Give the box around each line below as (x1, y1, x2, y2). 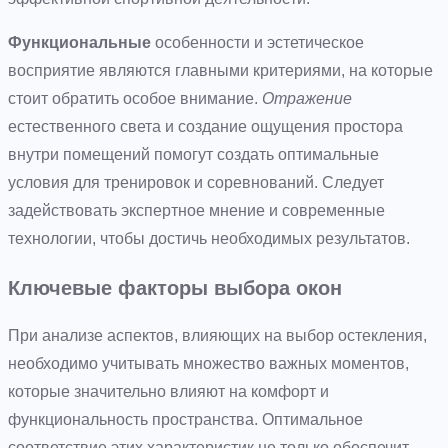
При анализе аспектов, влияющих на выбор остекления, (8, 326, 427, 344)
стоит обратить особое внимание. (8, 89, 262, 107)
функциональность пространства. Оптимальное (8, 410, 363, 428)
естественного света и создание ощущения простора (8, 117, 403, 135)
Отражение (262, 89, 352, 107)
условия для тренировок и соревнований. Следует (8, 173, 384, 191)
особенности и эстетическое (151, 33, 364, 51)
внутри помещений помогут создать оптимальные (8, 145, 379, 163)
